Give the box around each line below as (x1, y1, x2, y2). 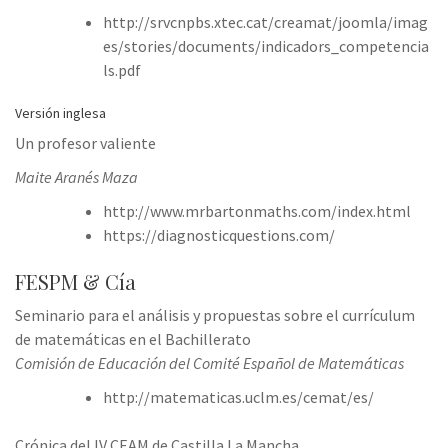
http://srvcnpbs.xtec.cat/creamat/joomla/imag (103, 11, 428, 32)
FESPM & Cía (15, 267, 136, 295)
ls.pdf (103, 59, 141, 80)
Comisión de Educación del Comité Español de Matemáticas (15, 352, 404, 373)
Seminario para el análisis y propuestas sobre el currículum (15, 304, 415, 325)
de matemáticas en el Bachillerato (15, 328, 251, 349)
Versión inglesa (15, 103, 106, 122)
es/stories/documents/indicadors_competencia (103, 35, 429, 56)
